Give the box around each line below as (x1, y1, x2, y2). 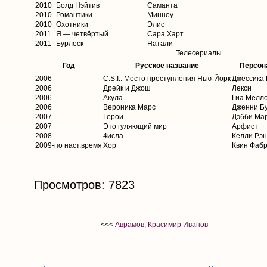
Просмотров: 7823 (34, 178, 135, 192)
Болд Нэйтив (56, 1, 100, 10)
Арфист (232, 122, 258, 131)
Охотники (56, 20, 88, 29)
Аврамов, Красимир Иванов (115, 221, 208, 229)
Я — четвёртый (56, 30, 108, 39)
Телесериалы (176, 49, 222, 58)
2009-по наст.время (35, 141, 102, 150)
